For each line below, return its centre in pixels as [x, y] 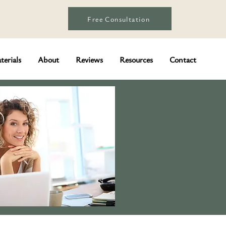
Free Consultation [119, 19]
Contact [183, 60]
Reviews [89, 60]
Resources [136, 60]
